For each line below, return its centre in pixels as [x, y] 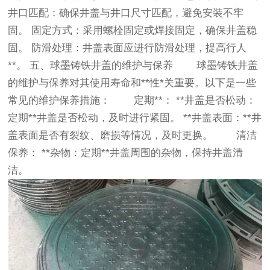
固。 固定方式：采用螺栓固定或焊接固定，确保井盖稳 [133, 30]
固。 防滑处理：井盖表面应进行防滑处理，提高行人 [127, 48]
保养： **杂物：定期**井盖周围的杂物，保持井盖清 [126, 152]
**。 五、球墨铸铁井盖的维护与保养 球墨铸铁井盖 [133, 65]
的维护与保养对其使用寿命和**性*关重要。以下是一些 [132, 83]
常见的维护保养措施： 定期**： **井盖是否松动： [132, 100]
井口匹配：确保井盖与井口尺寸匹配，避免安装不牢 [126, 13]
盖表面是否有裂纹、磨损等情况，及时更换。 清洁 [133, 135]
